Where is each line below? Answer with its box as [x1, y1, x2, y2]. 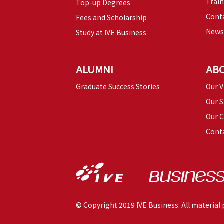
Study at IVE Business [76, 27, 146, 38]
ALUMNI [76, 62, 113, 77]
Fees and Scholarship [76, 12, 147, 23]
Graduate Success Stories [76, 81, 160, 92]
